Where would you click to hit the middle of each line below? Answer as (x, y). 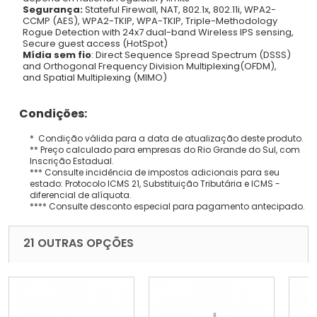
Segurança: (53, 9)
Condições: (48, 113)
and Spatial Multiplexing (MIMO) (95, 77)
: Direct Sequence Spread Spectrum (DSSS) (191, 54)
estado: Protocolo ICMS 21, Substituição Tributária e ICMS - (155, 183)
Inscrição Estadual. (72, 161)
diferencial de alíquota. (81, 195)
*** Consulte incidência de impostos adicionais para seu (155, 172)
